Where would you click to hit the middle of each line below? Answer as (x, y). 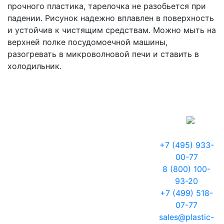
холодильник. (34, 66)
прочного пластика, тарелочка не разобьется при (107, 6)
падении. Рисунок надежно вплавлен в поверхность (111, 18)
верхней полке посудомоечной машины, (87, 42)
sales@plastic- (187, 217)
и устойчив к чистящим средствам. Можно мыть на (112, 30)
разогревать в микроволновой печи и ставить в (103, 54)
